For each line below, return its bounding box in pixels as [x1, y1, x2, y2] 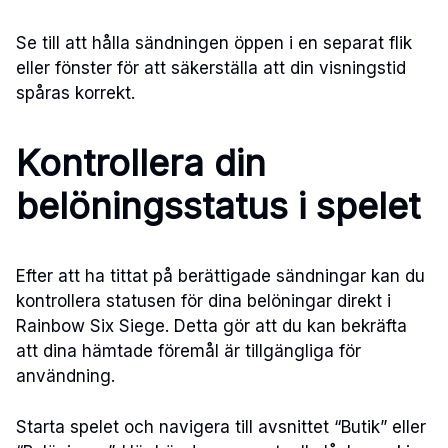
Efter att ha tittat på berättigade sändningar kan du [16, 266, 425, 287]
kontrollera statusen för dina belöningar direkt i [16, 291, 391, 312]
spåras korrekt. [16, 83, 135, 104]
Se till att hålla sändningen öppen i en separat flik [16, 33, 412, 54]
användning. [16, 366, 115, 387]
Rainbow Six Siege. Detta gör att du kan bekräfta [16, 316, 407, 337]
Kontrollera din [16, 141, 266, 186]
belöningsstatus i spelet [16, 184, 420, 229]
